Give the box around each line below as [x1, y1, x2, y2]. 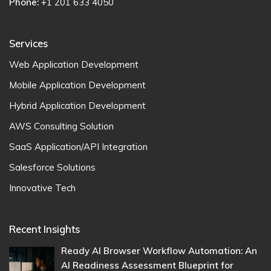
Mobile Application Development [9, 79, 146, 91]
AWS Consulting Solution [9, 120, 114, 132]
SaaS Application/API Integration [9, 141, 148, 153]
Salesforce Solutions [9, 162, 96, 174]
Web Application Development [9, 59, 139, 71]
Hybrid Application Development [9, 100, 146, 112]
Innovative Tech [9, 182, 76, 194]
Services [9, 36, 48, 50]
